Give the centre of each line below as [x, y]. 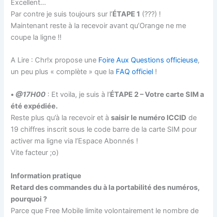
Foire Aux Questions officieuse [148, 60]
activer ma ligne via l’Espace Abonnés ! [75, 141]
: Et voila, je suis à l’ [78, 95]
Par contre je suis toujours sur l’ [62, 14]
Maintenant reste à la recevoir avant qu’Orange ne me [99, 25]
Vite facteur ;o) [35, 153]
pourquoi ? [29, 199]
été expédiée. [34, 106]
